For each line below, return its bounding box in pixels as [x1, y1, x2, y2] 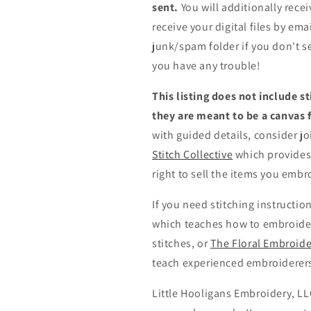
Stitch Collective [152, 146, 233, 162]
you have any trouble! [152, 58, 261, 73]
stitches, [152, 235, 195, 251]
